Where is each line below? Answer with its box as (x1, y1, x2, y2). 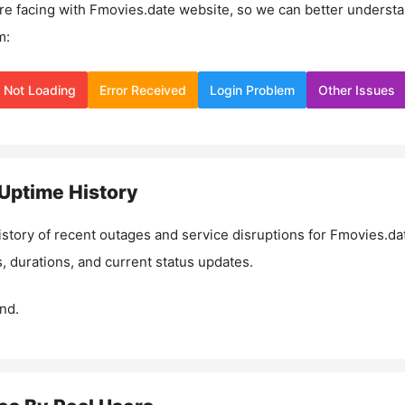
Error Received (99, 81, 186, 98)
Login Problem (210, 81, 295, 98)
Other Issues (318, 81, 395, 98)
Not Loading (4, 81, 76, 98)
